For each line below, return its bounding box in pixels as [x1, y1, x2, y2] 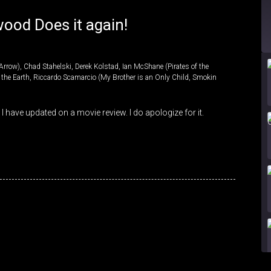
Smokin [192, 73, 217, 82]
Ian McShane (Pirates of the [122, 62, 209, 71]
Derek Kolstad [75, 62, 119, 71]
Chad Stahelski [24, 62, 71, 71]
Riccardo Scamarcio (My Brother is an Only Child [33, 73, 189, 82]
